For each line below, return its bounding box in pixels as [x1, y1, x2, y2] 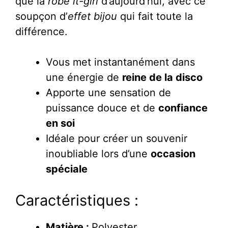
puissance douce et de [46, 101, 158, 114]
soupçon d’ [15, 10, 68, 22]
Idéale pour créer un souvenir [46, 132, 187, 145]
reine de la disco [122, 71, 203, 83]
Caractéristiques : [15, 191, 138, 209]
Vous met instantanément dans [46, 55, 195, 68]
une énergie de [46, 71, 122, 83]
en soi [46, 117, 75, 129]
